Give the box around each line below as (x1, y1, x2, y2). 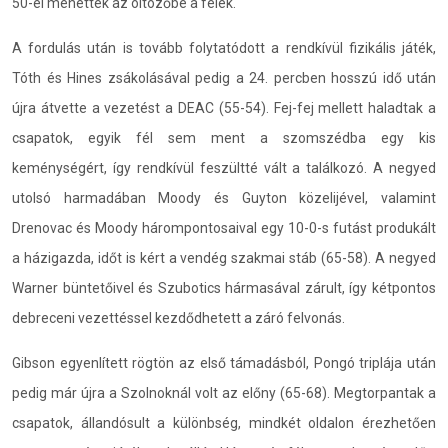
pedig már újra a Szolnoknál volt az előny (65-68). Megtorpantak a (12, 384, 436, 401)
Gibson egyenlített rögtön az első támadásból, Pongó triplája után (12, 354, 436, 371)
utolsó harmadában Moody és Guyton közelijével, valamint (12, 189, 436, 206)
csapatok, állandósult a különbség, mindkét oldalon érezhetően (12, 414, 436, 431)
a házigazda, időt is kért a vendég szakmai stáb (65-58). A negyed (12, 249, 436, 266)
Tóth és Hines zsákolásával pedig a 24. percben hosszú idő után (12, 69, 436, 86)
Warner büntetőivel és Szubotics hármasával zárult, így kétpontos (12, 279, 436, 296)
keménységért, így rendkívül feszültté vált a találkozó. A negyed (12, 159, 436, 176)
